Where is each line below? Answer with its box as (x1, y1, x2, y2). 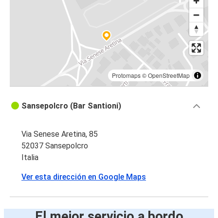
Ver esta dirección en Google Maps (21, 172, 146, 182)
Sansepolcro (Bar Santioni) (21, 101, 121, 111)
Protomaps (112, 71, 141, 80)
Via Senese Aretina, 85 (21, 129, 98, 139)
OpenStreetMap (148, 71, 190, 80)
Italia (21, 153, 38, 163)
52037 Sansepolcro (21, 141, 88, 151)
